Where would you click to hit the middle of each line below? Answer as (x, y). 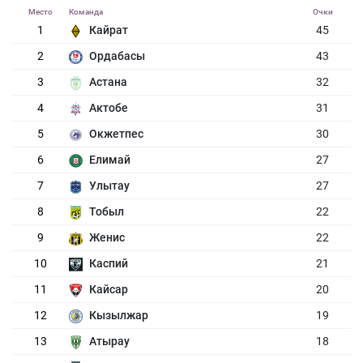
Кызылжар (118, 316)
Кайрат (108, 30)
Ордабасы (117, 56)
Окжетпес (116, 134)
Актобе (108, 108)
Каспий (108, 264)
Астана (108, 82)
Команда (85, 12)
